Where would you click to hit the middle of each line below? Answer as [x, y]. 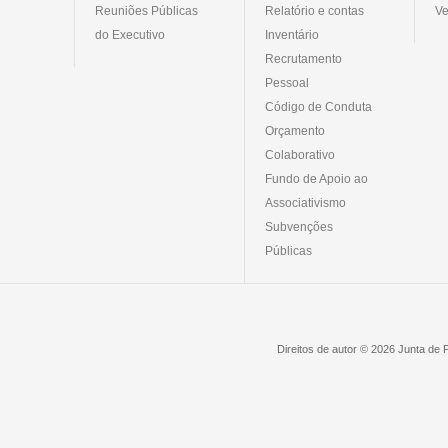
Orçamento [295, 130]
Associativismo [305, 202]
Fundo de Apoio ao [316, 178]
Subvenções [299, 226]
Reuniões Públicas [146, 10]
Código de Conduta [318, 106]
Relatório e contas [314, 10]
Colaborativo [300, 154]
